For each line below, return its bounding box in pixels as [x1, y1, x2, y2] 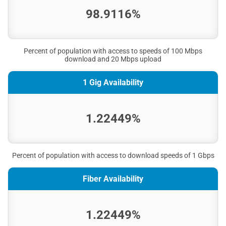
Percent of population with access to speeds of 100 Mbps [24, 47, 202, 55]
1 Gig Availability [83, 78, 143, 88]
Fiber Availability [83, 174, 143, 184]
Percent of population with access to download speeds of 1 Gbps [12, 151, 214, 160]
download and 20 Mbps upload [65, 55, 161, 64]
